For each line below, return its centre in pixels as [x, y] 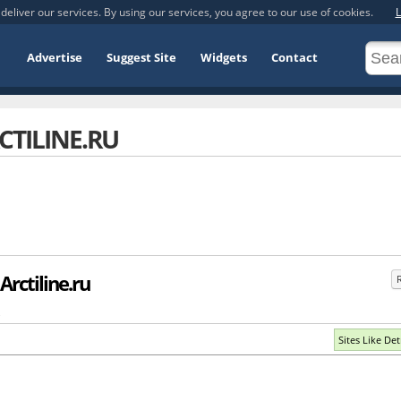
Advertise [55, 57]
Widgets [224, 57]
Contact [294, 57]
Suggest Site [141, 57]
